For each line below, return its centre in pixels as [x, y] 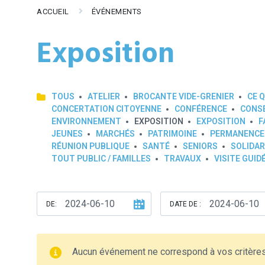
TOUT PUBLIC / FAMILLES [101, 159]
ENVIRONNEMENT [86, 121]
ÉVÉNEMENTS [117, 12]
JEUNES [67, 134]
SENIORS [200, 146]
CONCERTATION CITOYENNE [106, 109]
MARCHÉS [115, 134]
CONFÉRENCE [201, 109]
